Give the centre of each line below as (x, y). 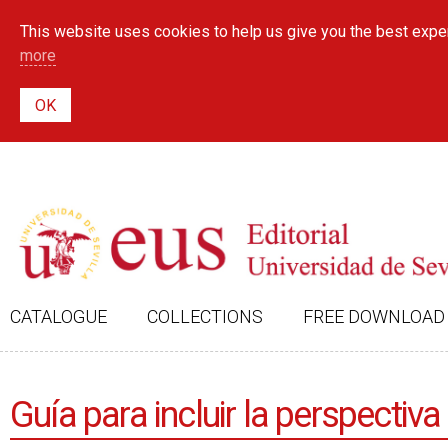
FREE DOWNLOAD (374, 316)
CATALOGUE (58, 316)
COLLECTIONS (205, 316)
